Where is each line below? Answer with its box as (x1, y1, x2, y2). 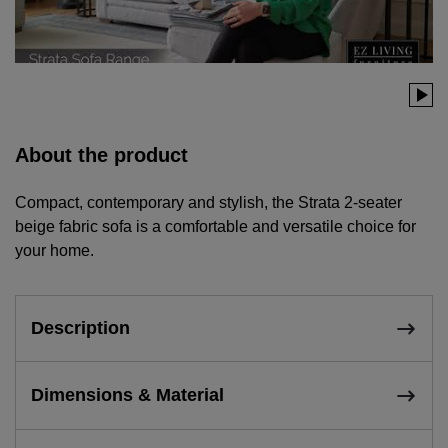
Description (31, 318, 130, 339)
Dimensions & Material (31, 385, 224, 406)
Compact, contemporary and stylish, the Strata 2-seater (15, 194, 402, 212)
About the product (15, 144, 188, 167)
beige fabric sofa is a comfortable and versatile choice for (15, 218, 416, 236)
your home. (15, 242, 94, 260)
